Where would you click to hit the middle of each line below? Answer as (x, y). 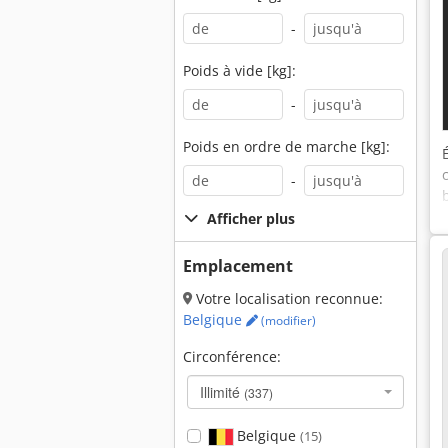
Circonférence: (232, 356)
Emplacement (238, 266)
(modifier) (287, 320)
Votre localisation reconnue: (287, 298)
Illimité (222, 392)
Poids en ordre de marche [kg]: (286, 146)
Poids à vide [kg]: (239, 70)
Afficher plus (251, 218)
